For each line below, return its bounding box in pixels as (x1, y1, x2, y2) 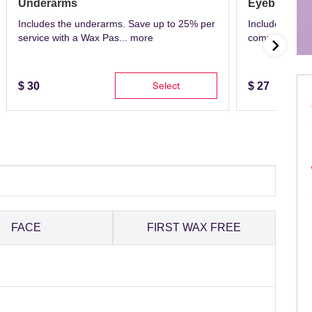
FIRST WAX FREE (147, 221, 242, 234)
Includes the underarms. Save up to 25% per (18, 17, 215, 29)
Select (153, 78, 180, 92)
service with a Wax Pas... (18, 31, 130, 43)
